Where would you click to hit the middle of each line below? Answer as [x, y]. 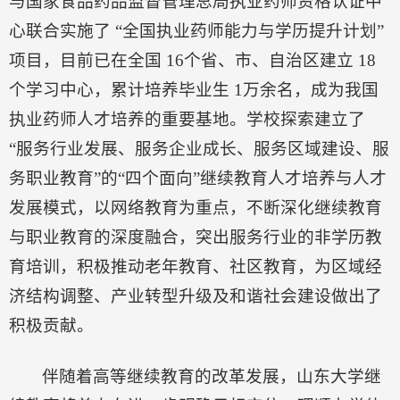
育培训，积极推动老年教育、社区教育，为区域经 [196, 266]
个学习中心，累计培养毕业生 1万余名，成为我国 [194, 89]
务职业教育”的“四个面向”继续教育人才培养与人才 [198, 178]
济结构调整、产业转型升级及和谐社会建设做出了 [196, 296]
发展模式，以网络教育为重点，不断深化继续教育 [196, 207]
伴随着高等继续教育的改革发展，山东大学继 [212, 376]
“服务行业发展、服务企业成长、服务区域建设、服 [199, 148]
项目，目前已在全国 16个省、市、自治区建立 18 [192, 60]
